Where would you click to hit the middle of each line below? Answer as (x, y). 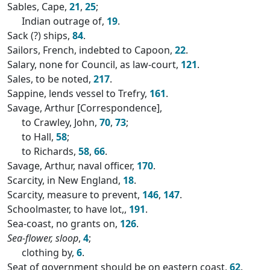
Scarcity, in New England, (65, 180)
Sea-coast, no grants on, (64, 224)
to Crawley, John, (61, 122)
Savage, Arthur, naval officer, (72, 166)
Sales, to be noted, (50, 79)
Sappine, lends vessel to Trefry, (78, 93)
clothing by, (49, 253)
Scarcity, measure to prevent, (75, 195)
